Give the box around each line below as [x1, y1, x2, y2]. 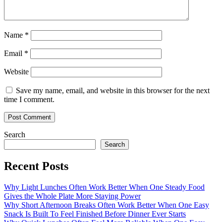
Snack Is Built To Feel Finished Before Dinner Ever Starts [4, 209, 186, 218]
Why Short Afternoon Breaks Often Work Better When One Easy [4, 200, 209, 209]
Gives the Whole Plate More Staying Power [4, 191, 141, 200]
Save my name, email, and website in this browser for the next [16, 86, 210, 95]
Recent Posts [4, 159, 68, 172]
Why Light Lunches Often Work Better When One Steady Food [4, 182, 205, 191]
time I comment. [4, 95, 55, 104]
